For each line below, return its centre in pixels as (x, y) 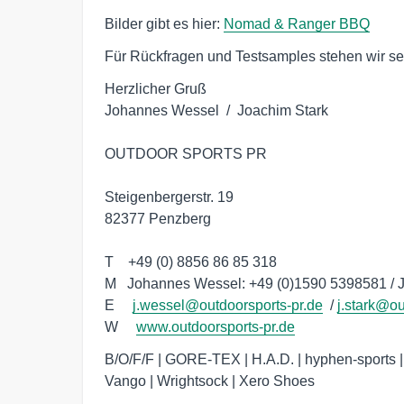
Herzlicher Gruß (156, 88)
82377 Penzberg (160, 218)
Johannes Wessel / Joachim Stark (216, 110)
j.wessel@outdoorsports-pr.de (228, 305)
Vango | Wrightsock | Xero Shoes (210, 381)
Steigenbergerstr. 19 (169, 197)
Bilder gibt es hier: (164, 23)
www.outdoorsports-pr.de (216, 326)
